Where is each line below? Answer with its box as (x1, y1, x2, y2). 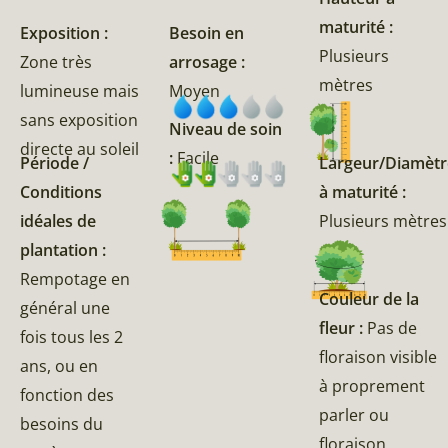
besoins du (20, 412, 103, 435)
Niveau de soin (169, 117, 283, 140)
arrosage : (169, 50, 246, 73)
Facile (177, 146, 220, 169)
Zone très (20, 50, 92, 73)
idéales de (20, 209, 96, 232)
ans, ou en (20, 354, 98, 377)
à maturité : (318, 180, 406, 203)
